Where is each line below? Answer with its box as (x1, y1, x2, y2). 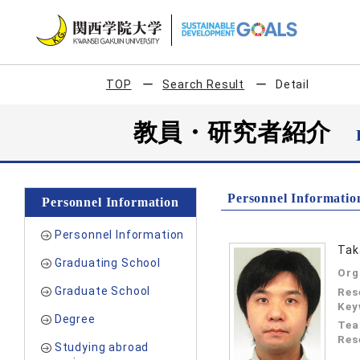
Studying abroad (54, 341, 149, 354)
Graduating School (54, 256, 161, 269)
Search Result (162, 78, 245, 91)
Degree (54, 313, 96, 325)
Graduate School (54, 284, 151, 297)
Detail (275, 78, 309, 91)
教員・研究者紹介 (133, 119, 357, 145)
